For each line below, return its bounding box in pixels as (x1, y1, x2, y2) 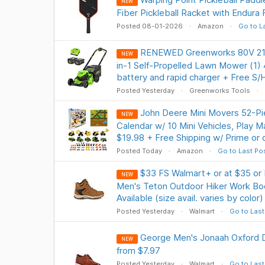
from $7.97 (116, 245, 160, 256)
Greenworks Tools (189, 86, 250, 95)
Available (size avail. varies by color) (116, 192, 263, 203)
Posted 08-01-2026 (116, 22, 185, 30)
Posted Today (116, 147, 164, 155)
